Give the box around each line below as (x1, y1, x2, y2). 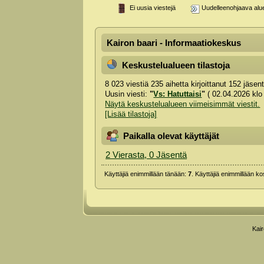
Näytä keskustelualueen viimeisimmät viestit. (105, 99, 260, 108)
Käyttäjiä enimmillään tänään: (104, 170, 189, 177)
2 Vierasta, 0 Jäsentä (105, 150, 187, 160)
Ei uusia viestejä (127, 4, 176, 11)
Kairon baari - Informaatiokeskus (106, 38, 241, 48)
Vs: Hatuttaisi (153, 89, 202, 98)
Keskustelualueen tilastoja (121, 61, 230, 71)
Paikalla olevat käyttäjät (123, 131, 219, 141)
